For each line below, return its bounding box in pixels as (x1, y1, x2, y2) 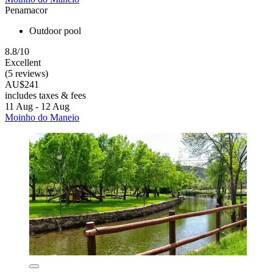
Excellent (5, 57, 41, 68)
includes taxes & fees (5, 90, 86, 101)
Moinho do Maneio (5, 112, 79, 123)
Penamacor (5, 5, 48, 16)
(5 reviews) (5, 68, 48, 79)
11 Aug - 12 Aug (5, 101, 69, 112)
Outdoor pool (29, 26, 81, 37)
